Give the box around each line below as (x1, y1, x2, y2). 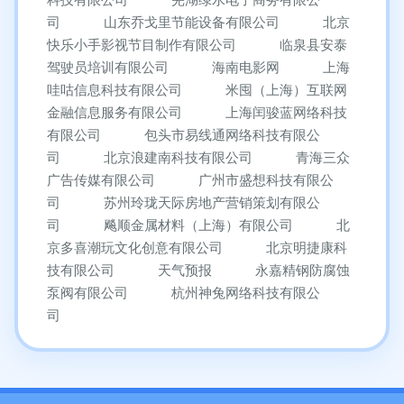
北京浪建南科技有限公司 (104, 150, 252, 165)
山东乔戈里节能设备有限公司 (104, 14, 280, 30)
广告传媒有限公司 (47, 172, 155, 188)
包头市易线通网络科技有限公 (144, 127, 320, 142)
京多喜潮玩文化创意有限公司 (47, 240, 223, 255)
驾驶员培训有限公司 (47, 60, 169, 75)
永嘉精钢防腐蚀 (255, 262, 350, 278)
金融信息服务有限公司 (47, 105, 182, 120)
